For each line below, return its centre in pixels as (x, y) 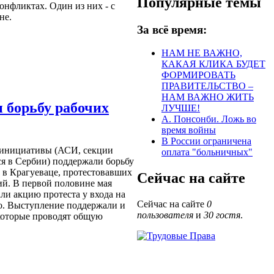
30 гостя (222, 215)
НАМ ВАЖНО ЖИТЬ (208, 97)
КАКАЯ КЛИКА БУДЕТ (213, 64)
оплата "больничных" (207, 152)
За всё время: (172, 29)
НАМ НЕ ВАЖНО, (202, 53)
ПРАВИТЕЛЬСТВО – (207, 86)
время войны (189, 130)
